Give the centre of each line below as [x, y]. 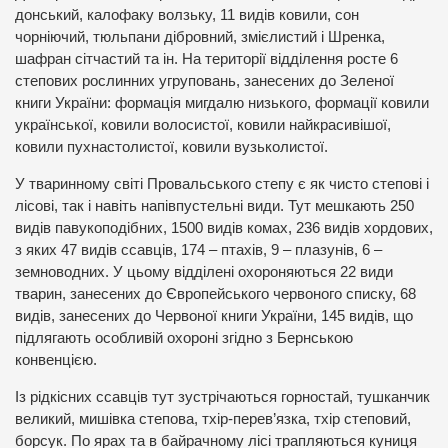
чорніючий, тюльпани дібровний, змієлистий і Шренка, [200, 37]
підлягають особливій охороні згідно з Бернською [184, 338]
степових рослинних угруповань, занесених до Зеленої [204, 81]
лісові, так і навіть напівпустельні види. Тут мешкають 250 [214, 206]
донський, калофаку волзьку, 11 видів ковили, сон [187, 15]
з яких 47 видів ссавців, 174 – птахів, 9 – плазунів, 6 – [198, 250]
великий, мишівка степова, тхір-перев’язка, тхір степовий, [213, 418]
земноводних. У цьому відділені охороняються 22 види [204, 272]
